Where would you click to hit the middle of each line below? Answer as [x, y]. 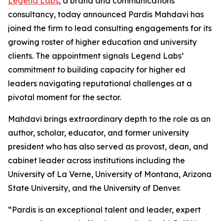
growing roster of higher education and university [102, 42]
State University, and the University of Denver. [94, 188]
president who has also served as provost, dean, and [108, 147]
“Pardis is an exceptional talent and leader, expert [104, 210]
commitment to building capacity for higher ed [97, 70]
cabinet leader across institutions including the [96, 160]
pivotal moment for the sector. [64, 97]
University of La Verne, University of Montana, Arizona [110, 174]
